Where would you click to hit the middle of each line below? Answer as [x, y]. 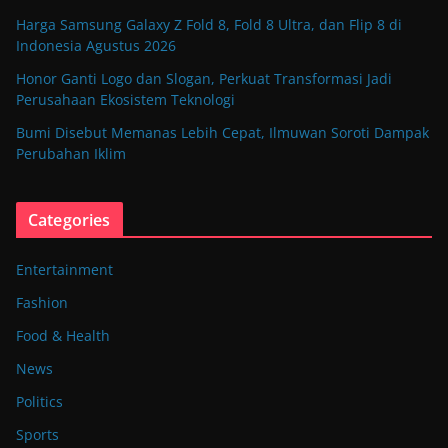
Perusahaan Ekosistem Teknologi [125, 100]
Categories [69, 220]
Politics [39, 402]
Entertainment [64, 270]
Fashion [42, 303]
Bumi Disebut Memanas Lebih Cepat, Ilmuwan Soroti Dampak [222, 133]
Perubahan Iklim [71, 154]
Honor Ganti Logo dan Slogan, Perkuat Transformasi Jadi [204, 79]
